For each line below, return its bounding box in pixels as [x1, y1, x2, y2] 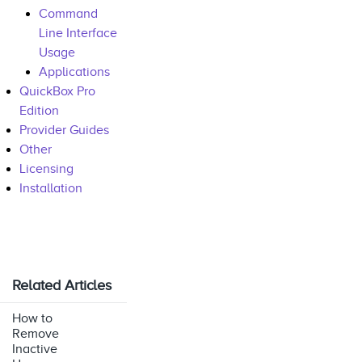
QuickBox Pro [19, 83, 95, 99]
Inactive [12, 341, 57, 356]
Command [39, 6, 98, 21]
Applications [39, 64, 110, 79]
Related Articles [12, 276, 112, 293]
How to [12, 310, 53, 326]
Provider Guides [19, 122, 109, 137]
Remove [12, 326, 59, 341]
